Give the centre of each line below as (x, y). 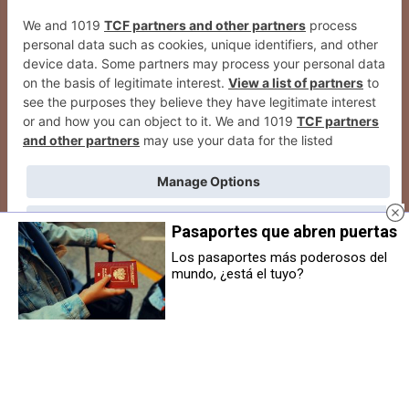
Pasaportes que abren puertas (285, 231)
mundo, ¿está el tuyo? (238, 273)
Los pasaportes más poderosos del (280, 257)
